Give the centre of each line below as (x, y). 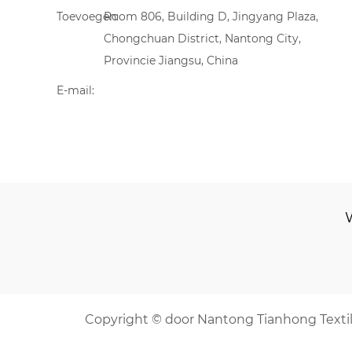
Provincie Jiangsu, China (171, 61)
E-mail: (75, 91)
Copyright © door (141, 319)
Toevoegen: (88, 17)
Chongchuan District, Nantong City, (202, 39)
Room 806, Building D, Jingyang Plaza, (211, 17)
